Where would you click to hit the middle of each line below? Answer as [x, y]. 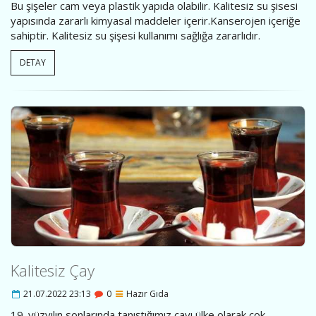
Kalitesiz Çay [53, 270]
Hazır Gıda [147, 294]
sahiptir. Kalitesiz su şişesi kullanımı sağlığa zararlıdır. [135, 35]
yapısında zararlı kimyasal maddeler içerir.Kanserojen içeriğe [156, 20]
